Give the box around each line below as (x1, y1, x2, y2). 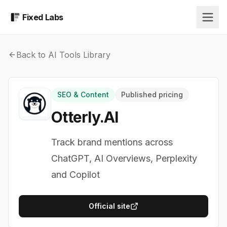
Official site (89, 202, 130, 210)
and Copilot (51, 169, 100, 180)
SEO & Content (57, 90, 109, 99)
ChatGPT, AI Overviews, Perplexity (51, 153, 197, 164)
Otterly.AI (51, 108, 119, 126)
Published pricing (121, 90, 183, 99)
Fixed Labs (22, 12, 63, 22)
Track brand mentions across (51, 137, 173, 147)
